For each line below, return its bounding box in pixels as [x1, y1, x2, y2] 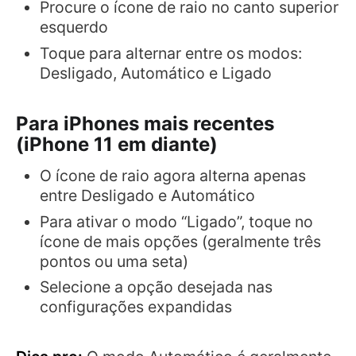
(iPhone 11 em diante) [16, 132, 218, 156]
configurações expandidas [40, 297, 232, 317]
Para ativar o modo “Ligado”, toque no [40, 211, 313, 231]
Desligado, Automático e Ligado [40, 64, 272, 83]
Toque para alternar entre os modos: [40, 44, 302, 64]
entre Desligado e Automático [40, 185, 255, 205]
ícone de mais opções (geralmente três [40, 231, 321, 251]
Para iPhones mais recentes [16, 111, 274, 135]
